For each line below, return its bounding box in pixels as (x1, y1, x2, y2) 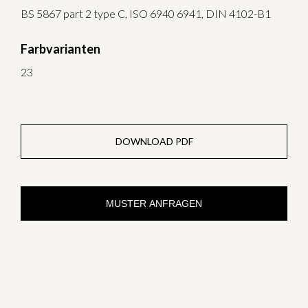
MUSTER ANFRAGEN (106, 198, 202, 210)
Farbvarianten (21, 41, 100, 56)
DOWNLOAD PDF (115, 135, 193, 148)
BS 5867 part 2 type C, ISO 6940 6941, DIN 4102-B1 (21, 6, 271, 20)
